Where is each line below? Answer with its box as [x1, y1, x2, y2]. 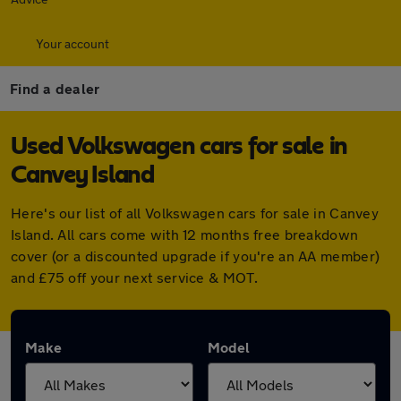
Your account [36, 36, 109, 51]
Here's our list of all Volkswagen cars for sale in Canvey [11, 204, 380, 221]
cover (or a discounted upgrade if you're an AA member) [11, 247, 380, 264]
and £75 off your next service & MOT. [11, 269, 258, 286]
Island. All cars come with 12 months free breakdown [11, 226, 359, 243]
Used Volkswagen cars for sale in [11, 134, 347, 159]
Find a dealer [10, 80, 100, 97]
